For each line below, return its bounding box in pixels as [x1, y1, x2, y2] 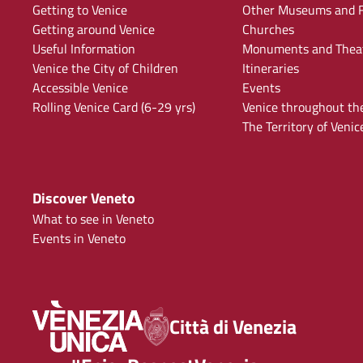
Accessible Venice [32, 78, 128, 97]
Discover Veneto [32, 187, 135, 209]
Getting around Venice [32, 19, 155, 39]
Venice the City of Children [32, 58, 178, 78]
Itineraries [242, 58, 300, 78]
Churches [242, 19, 295, 39]
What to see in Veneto [32, 209, 154, 228]
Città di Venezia [169, 311, 297, 341]
